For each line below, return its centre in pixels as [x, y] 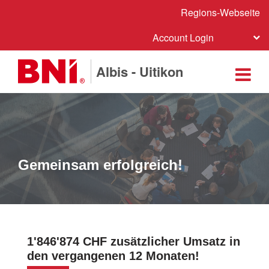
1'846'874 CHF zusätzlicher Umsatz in [134, 241]
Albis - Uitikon [140, 71]
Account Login [183, 38]
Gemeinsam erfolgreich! [100, 165]
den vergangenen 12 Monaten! [113, 256]
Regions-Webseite [220, 12]
